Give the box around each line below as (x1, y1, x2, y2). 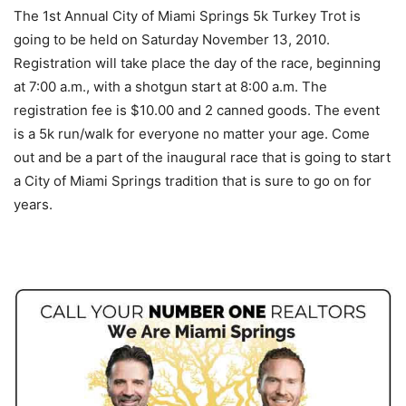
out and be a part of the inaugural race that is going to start (14, 148, 391, 166)
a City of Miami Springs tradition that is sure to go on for (14, 171, 372, 189)
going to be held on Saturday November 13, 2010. (14, 30, 330, 48)
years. (14, 195, 53, 213)
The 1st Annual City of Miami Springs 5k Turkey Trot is (14, 6, 361, 24)
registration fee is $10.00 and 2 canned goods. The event (14, 101, 380, 119)
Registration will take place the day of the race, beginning (14, 53, 381, 72)
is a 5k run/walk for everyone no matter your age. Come (14, 124, 370, 142)
